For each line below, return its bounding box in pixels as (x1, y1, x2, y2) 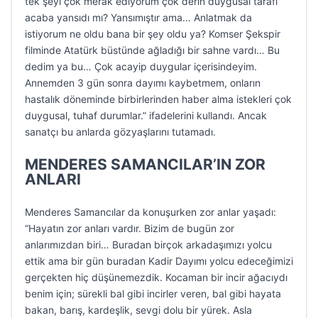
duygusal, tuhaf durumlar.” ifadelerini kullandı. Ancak (25, 109, 267, 121)
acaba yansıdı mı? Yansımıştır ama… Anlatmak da (25, 11, 252, 23)
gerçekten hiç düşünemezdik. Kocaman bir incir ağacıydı (25, 271, 287, 283)
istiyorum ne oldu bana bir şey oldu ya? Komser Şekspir (25, 28, 280, 40)
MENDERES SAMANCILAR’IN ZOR (25, 155, 265, 173)
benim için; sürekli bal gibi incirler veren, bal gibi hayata (25, 287, 281, 300)
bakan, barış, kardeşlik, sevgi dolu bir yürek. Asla (25, 304, 252, 316)
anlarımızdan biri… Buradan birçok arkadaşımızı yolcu (25, 238, 272, 251)
